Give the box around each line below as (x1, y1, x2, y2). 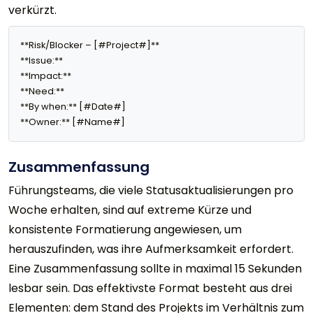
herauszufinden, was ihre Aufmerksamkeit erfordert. (8, 240, 293, 257)
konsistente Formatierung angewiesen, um (8, 221, 242, 238)
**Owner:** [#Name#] (20, 115, 125, 128)
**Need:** (20, 85, 66, 97)
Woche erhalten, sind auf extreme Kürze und (8, 201, 252, 218)
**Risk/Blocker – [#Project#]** (20, 38, 159, 51)
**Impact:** (20, 69, 73, 82)
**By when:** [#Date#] (20, 100, 126, 112)
